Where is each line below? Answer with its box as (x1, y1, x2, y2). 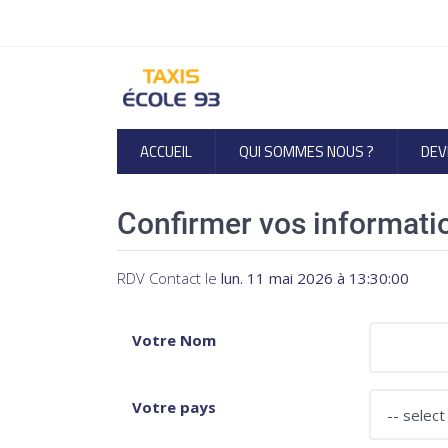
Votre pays (132, 397, 216, 417)
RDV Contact (117, 268, 201, 288)
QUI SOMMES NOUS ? (239, 140, 374, 163)
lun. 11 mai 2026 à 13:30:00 (221, 268, 409, 288)
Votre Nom (132, 330, 216, 350)
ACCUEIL (140, 140, 192, 163)
